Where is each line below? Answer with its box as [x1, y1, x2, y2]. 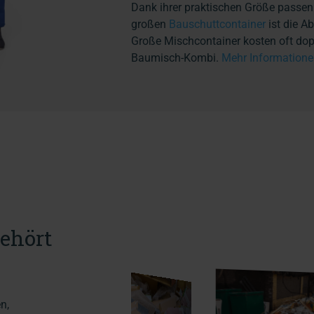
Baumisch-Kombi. [131, 50, 221, 64]
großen [131, 17, 169, 31]
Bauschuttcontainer [169, 17, 266, 31]
